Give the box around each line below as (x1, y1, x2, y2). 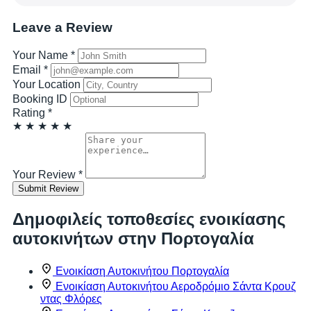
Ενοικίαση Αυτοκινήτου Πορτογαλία (56, 264, 229, 277)
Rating (12, 107, 48, 119)
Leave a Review (12, 20, 112, 35)
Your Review (12, 169, 78, 181)
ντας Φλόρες (40, 292, 102, 305)
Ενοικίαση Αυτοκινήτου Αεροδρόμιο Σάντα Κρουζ (56, 280, 296, 292)
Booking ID (12, 93, 67, 106)
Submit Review (18, 183, 78, 194)
